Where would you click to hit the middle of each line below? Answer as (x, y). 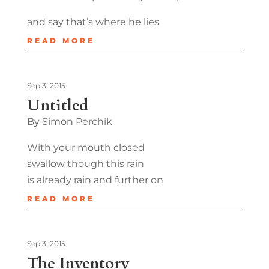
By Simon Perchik (69, 121)
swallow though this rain (85, 163)
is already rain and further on (95, 180)
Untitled (57, 105)
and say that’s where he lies (93, 22)
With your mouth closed (86, 147)
